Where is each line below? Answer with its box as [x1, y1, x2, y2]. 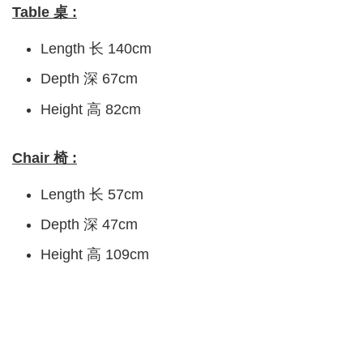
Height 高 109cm [41, 246, 149, 263]
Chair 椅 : [12, 149, 77, 166]
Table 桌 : [12, 4, 77, 21]
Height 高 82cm [41, 100, 141, 117]
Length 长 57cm [41, 186, 143, 203]
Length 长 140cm [41, 41, 152, 58]
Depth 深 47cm [41, 216, 142, 233]
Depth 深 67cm [41, 70, 138, 88]
